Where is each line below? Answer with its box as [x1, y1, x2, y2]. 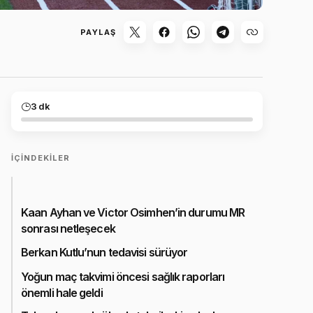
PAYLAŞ [80, 27, 116, 37]
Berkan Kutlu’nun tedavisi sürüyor [21, 245, 188, 259]
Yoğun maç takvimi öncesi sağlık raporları [21, 269, 225, 284]
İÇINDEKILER [11, 153, 71, 163]
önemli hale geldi [21, 285, 103, 300]
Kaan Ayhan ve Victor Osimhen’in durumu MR [21, 205, 245, 219]
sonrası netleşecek [21, 221, 115, 235]
